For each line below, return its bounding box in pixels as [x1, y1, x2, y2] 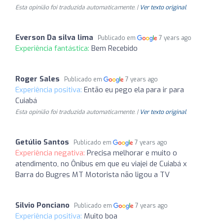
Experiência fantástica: [15, 43, 91, 53]
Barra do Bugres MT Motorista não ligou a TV [15, 170, 170, 180]
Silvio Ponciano [15, 200, 70, 210]
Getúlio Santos [15, 137, 69, 147]
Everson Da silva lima [15, 33, 93, 42]
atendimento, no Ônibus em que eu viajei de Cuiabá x [15, 159, 187, 169]
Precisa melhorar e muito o [87, 148, 177, 158]
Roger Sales [15, 74, 60, 84]
